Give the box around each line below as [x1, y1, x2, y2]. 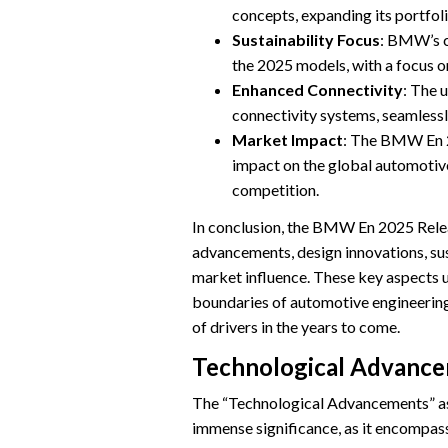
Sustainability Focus [232, 30, 380, 50]
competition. [232, 180, 319, 200]
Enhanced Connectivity [232, 80, 403, 100]
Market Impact [232, 130, 343, 150]
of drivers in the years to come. [192, 316, 400, 336]
